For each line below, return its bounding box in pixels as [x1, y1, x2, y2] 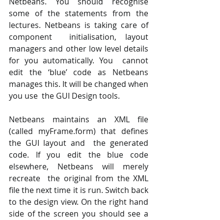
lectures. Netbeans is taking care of [9, 19, 148, 30]
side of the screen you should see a [9, 208, 148, 219]
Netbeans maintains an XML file [9, 113, 148, 125]
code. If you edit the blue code [9, 149, 148, 160]
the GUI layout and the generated [9, 137, 148, 148]
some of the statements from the [9, 7, 148, 19]
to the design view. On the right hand [9, 196, 148, 207]
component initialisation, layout [9, 31, 148, 42]
